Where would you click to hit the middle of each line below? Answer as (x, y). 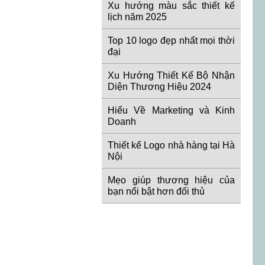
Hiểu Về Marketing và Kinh (171, 111)
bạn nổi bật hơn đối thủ (156, 192)
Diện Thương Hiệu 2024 (159, 87)
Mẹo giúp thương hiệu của (171, 180)
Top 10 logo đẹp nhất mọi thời (171, 41)
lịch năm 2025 (137, 17)
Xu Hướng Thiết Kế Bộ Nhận (171, 76)
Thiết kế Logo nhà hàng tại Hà (171, 146)
